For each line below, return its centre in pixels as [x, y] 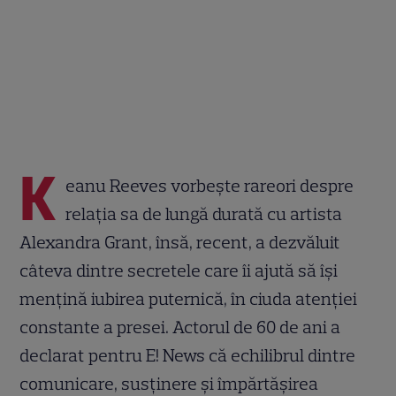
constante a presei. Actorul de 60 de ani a [180, 327]
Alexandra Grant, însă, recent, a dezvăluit [180, 242]
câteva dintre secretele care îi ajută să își [179, 270]
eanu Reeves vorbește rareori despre [210, 185]
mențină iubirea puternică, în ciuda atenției [189, 298]
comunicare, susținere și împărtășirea [169, 383]
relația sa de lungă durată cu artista [204, 213]
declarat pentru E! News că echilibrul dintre [188, 355]
